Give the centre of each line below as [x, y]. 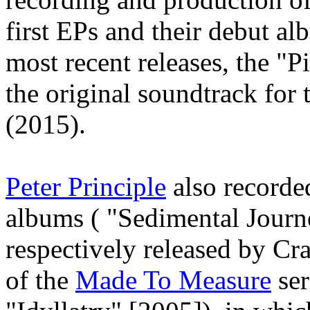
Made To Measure [173, 280]
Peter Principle [86, 186]
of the [40, 280]
